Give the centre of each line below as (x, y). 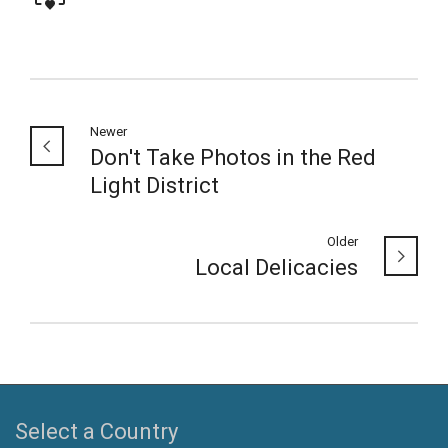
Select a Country (96, 431)
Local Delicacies (276, 267)
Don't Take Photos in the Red (233, 157)
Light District (154, 185)
